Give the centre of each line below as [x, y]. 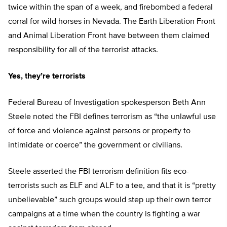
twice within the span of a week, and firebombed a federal [110, 8]
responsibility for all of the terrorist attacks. [83, 50]
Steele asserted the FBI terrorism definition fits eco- [99, 172]
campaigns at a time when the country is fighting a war [104, 215]
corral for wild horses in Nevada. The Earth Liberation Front [112, 22]
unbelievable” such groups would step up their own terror [110, 200]
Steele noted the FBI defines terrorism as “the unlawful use [112, 117]
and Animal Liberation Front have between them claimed [109, 36]
